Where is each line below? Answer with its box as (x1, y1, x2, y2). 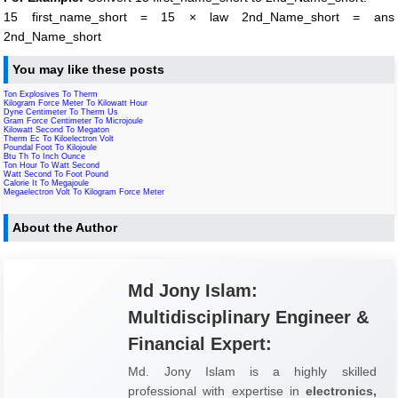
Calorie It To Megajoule (4, 178, 90, 187)
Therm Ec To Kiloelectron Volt (4, 133, 115, 143)
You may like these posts (12, 61, 165, 76)
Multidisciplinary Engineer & (128, 306, 370, 327)
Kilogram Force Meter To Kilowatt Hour (4, 98, 148, 107)
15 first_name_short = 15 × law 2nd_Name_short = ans (4, 9, 394, 24)
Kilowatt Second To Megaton (4, 124, 110, 134)
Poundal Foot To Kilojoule (4, 142, 98, 152)
